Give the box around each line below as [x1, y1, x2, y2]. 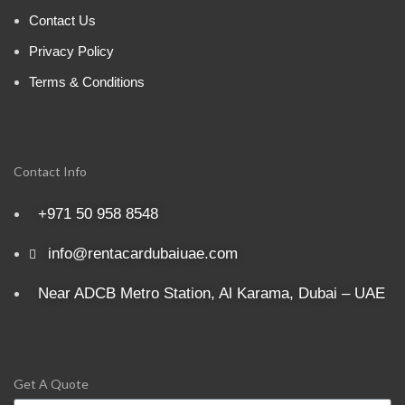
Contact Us [29, 13, 97, 29]
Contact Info [14, 164, 88, 180]
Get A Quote [14, 376, 89, 392]
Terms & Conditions [29, 74, 146, 90]
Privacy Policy [29, 43, 115, 60]
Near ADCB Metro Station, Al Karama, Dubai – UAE [38, 285, 386, 303]
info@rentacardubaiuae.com [48, 245, 239, 263]
